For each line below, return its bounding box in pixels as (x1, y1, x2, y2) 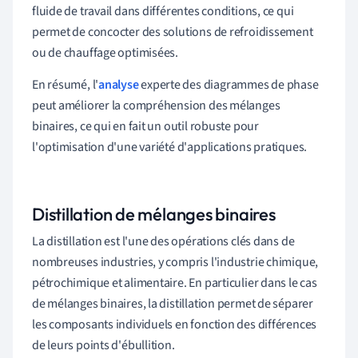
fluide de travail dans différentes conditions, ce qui (32, 2, 294, 20)
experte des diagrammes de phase (138, 75, 319, 93)
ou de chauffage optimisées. (32, 43, 179, 62)
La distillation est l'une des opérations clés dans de (32, 232, 295, 250)
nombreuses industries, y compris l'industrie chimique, (32, 253, 319, 271)
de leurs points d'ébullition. (32, 336, 175, 354)
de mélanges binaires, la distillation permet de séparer (32, 294, 313, 312)
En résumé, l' (32, 75, 99, 93)
